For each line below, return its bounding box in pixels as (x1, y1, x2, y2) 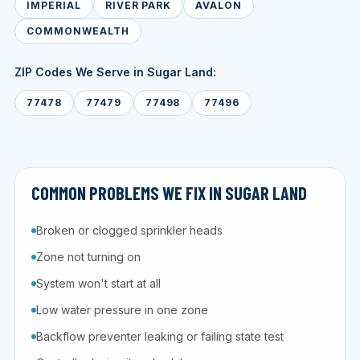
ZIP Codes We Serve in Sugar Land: (14, 65, 216, 80)
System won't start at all (36, 276, 161, 291)
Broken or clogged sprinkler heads (36, 223, 223, 238)
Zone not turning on (36, 250, 141, 264)
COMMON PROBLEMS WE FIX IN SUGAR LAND (31, 182, 307, 204)
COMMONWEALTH (27, 25, 129, 38)
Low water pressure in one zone (36, 303, 208, 317)
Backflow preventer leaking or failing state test (36, 329, 284, 344)
